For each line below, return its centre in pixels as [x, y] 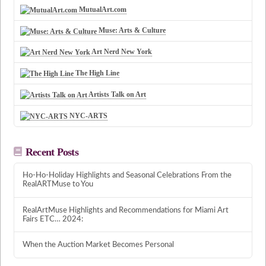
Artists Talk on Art [117, 94]
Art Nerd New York [121, 52]
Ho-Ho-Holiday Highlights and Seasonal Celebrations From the [127, 175]
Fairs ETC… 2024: [53, 219]
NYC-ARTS [88, 115]
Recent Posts [52, 152]
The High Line [97, 73]
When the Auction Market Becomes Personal [98, 244]
